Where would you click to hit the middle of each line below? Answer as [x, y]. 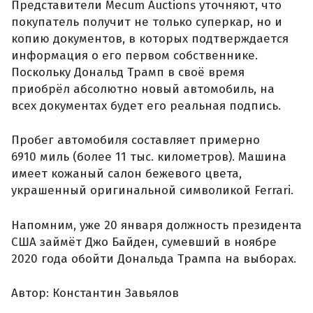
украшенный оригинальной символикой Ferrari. [152, 191]
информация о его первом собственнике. [134, 55]
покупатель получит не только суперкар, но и [147, 22]
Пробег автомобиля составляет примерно [136, 140]
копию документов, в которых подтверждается [150, 38]
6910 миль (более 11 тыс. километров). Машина [149, 157]
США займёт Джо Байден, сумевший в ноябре [144, 242]
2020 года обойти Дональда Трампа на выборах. [154, 259]
